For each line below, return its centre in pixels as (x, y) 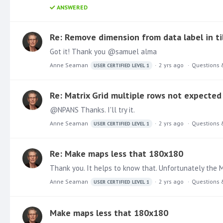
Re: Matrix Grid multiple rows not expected (136, 95)
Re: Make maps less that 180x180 (116, 153)
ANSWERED (72, 7)
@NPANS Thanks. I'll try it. (92, 110)
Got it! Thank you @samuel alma (103, 51)
